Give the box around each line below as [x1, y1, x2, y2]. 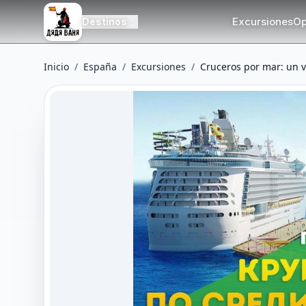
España [83, 60, 117, 73]
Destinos [82, 15, 127, 27]
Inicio [44, 60, 69, 73]
